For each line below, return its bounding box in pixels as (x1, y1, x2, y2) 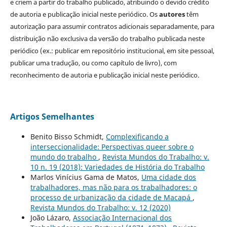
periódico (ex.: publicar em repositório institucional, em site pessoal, (10, 46, 214, 56)
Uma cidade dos (141, 172, 196, 182)
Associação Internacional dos (72, 213, 172, 223)
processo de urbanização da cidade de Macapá (30, 193, 193, 203)
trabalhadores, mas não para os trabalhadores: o (30, 182, 197, 193)
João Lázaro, (30, 213, 73, 223)
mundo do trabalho (30, 152, 98, 162)
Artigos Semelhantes (10, 111, 94, 123)
